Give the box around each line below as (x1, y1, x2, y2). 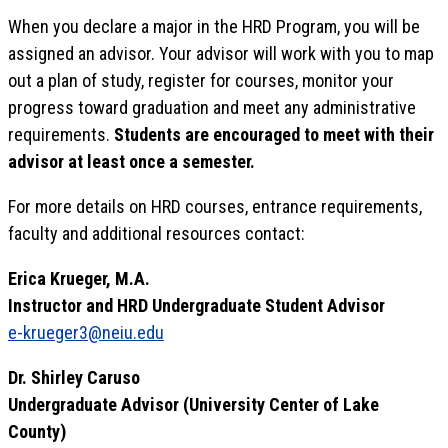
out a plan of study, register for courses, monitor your (8, 70, 394, 91)
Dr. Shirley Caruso (8, 367, 140, 388)
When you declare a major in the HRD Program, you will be (8, 16, 420, 37)
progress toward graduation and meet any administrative (8, 97, 416, 118)
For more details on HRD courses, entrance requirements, (8, 196, 422, 217)
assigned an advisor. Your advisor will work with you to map (8, 43, 434, 64)
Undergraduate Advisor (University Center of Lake (8, 394, 379, 415)
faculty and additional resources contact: (8, 223, 305, 244)
